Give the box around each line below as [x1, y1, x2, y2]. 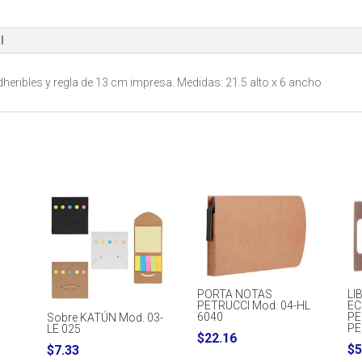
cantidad [204, 3, 262, 19]
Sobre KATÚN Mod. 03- [47, 311, 164, 325]
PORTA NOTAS [197, 288, 273, 301]
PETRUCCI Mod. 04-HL [197, 299, 311, 313]
